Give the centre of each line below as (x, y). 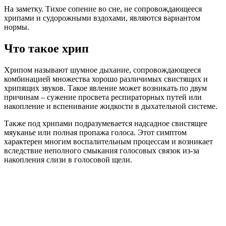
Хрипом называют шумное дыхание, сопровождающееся (102, 70)
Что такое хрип (48, 49)
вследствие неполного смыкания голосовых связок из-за (102, 150)
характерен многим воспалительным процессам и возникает (108, 141)
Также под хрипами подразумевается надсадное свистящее (106, 123)
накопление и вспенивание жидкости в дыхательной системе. (112, 106)
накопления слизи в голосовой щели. (69, 159)
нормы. (18, 27)
